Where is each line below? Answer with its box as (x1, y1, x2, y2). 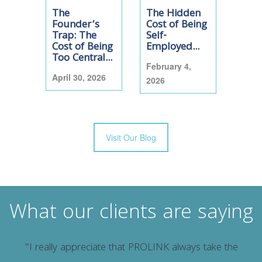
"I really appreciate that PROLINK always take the (24, 240, 238, 257)
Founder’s (51, 16, 99, 34)
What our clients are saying (9, 196, 253, 231)
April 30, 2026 (51, 71, 106, 83)
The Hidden (146, 5, 201, 23)
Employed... (146, 39, 199, 56)
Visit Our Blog (106, 131, 156, 143)
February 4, (146, 60, 191, 72)
